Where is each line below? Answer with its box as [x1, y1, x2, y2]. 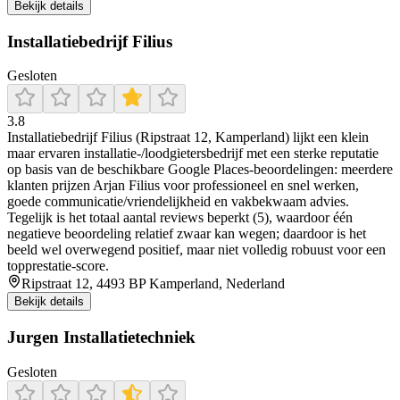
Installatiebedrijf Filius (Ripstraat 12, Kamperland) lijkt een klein [7, 129, 369, 146]
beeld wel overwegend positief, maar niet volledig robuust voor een [7, 242, 386, 258]
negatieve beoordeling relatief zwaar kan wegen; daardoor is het [7, 226, 366, 242]
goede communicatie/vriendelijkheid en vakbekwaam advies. [7, 194, 349, 210]
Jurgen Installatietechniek [7, 328, 196, 347]
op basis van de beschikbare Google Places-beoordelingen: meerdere [7, 162, 393, 178]
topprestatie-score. [7, 258, 109, 274]
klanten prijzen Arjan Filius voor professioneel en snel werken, [7, 178, 359, 194]
